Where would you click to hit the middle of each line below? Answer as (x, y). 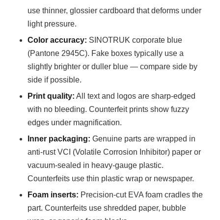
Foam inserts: (53, 195)
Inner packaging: (59, 139)
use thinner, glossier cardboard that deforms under (115, 11)
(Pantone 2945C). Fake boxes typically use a (106, 54)
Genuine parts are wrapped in (143, 139)
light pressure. (52, 24)
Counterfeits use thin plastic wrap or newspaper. (111, 179)
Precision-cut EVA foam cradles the (141, 195)
